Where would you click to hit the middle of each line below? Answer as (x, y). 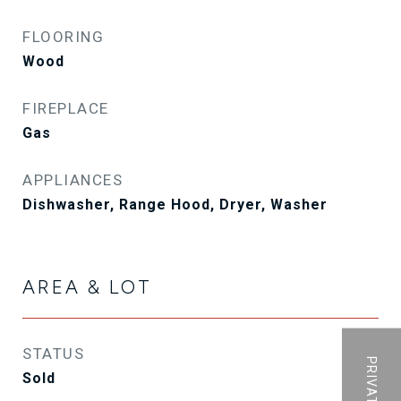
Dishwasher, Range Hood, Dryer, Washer (175, 205)
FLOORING (63, 37)
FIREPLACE (66, 108)
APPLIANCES (73, 180)
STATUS (53, 354)
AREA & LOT (87, 287)
